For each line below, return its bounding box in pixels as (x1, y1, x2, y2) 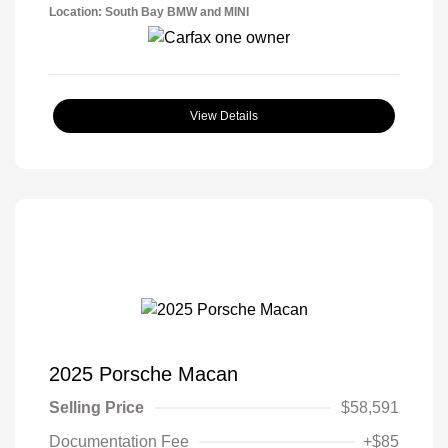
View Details (190, 109, 258, 124)
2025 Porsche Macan (49, 362, 238, 385)
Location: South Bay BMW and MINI (49, 5, 249, 20)
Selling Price (49, 398, 144, 416)
